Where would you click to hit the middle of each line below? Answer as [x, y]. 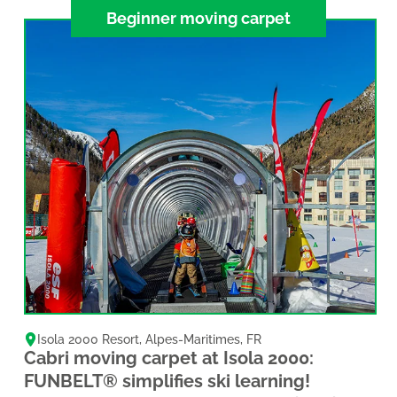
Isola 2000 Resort [89, 339]
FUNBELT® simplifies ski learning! [167, 381]
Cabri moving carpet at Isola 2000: [168, 358]
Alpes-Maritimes [193, 339]
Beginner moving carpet [198, 18]
